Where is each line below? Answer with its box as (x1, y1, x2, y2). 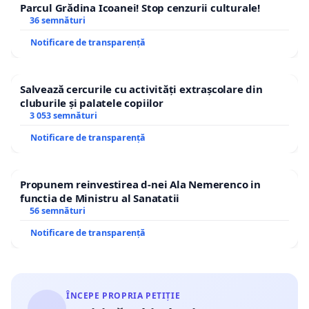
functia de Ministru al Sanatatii (20, 190, 180, 205)
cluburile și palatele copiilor (20, 95, 163, 110)
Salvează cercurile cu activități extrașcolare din (20, 81, 263, 96)
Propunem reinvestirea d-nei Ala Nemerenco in (20, 177, 261, 191)
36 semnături (29, 14, 86, 26)
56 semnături (29, 204, 86, 217)
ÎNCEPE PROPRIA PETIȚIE (66, 289, 181, 301)
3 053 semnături (29, 109, 97, 121)
